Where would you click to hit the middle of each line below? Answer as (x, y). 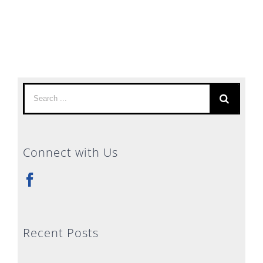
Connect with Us (70, 152)
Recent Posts (60, 232)
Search (38, 94)
